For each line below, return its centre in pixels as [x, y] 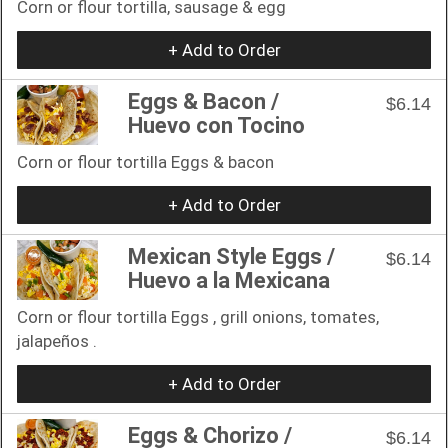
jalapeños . [57, 340]
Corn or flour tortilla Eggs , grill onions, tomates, [198, 316]
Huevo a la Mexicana [229, 280]
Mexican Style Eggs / [231, 256]
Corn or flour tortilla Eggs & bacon [145, 161]
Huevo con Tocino [216, 125]
